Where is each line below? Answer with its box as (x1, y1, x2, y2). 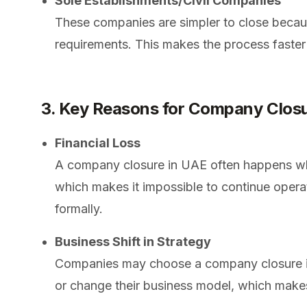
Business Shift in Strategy (55, 234, 211, 249)
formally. (55, 201, 103, 216)
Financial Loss (55, 135, 140, 150)
